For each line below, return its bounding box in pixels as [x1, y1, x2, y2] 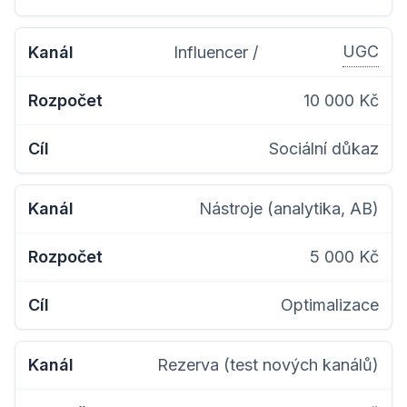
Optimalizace [281, 295, 379, 314]
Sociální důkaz [269, 139, 379, 158]
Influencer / [173, 42, 258, 62]
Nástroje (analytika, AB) [199, 199, 379, 218]
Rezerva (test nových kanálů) [157, 355, 379, 374]
